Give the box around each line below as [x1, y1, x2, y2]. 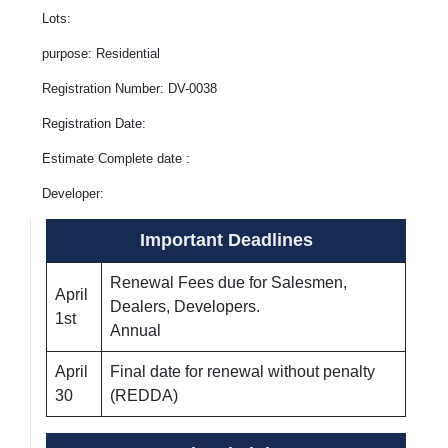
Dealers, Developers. [110, 298, 260, 315]
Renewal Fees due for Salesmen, [110, 274, 347, 291]
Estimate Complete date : [42, 151, 190, 166]
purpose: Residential [42, 46, 160, 61]
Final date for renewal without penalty [110, 363, 375, 380]
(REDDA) [110, 387, 178, 404]
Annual [110, 322, 161, 339]
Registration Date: [42, 116, 146, 131]
